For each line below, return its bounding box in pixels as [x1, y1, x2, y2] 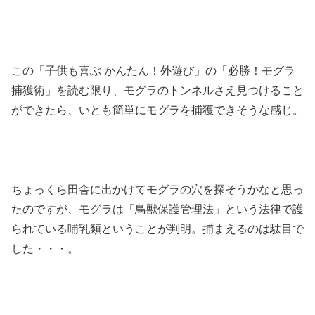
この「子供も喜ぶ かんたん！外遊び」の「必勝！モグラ [11, 64, 295, 77]
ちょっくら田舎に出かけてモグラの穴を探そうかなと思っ [11, 184, 304, 196]
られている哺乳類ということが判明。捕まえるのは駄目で [11, 223, 304, 236]
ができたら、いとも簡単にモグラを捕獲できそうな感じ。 [11, 103, 304, 116]
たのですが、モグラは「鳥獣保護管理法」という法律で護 [11, 203, 304, 216]
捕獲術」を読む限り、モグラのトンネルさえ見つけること [11, 84, 304, 96]
